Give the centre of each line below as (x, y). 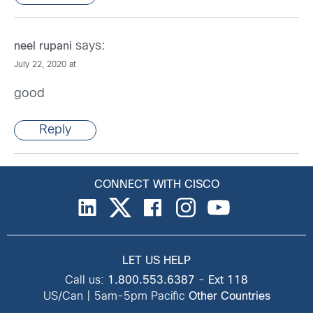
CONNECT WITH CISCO (156, 185)
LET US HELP (156, 261)
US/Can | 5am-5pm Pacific (116, 297)
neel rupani (43, 47)
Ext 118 (228, 281)
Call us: (86, 281)
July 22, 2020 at (45, 65)
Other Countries (229, 297)
